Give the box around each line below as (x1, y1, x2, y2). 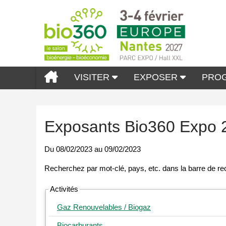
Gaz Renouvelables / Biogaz (57, 203, 151, 212)
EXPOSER (134, 72, 180, 82)
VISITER (74, 72, 112, 82)
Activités (50, 185, 78, 194)
